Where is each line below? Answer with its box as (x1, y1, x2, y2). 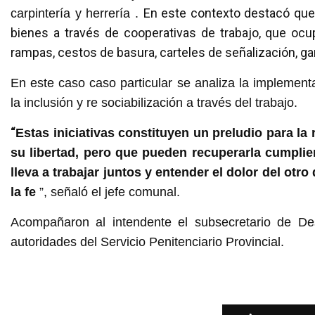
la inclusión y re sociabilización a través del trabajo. (11, 96, 297, 110)
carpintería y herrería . (11, 6, 143, 21)
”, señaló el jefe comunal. (36, 185, 180, 200)
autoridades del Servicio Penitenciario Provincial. (11, 235, 284, 250)
